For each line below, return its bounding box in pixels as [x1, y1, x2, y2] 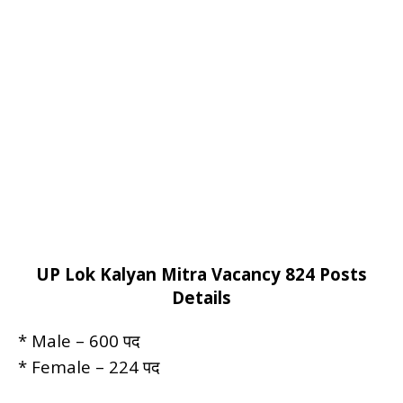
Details [172, 285, 231, 309]
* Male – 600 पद [18, 328, 140, 352]
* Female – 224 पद [18, 354, 160, 378]
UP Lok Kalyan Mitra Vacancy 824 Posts [36, 262, 367, 285]
